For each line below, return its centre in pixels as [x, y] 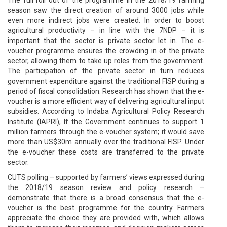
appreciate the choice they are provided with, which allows [106, 218]
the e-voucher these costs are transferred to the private [106, 152]
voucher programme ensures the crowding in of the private [106, 50]
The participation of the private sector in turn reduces [106, 71]
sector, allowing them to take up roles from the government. [106, 61]
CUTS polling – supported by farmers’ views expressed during [106, 177]
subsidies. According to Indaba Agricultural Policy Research [106, 111]
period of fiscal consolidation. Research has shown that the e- [106, 91]
